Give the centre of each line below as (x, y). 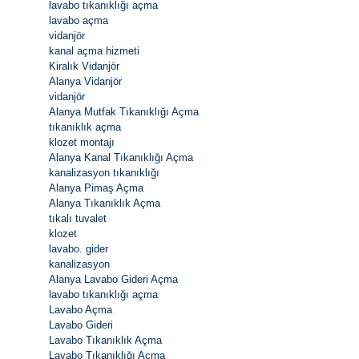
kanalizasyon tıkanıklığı (104, 173)
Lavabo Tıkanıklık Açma (105, 341)
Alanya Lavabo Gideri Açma (113, 280)
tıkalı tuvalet (78, 219)
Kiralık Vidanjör (84, 67)
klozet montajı (82, 143)
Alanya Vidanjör (85, 82)
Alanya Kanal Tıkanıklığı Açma (121, 158)
